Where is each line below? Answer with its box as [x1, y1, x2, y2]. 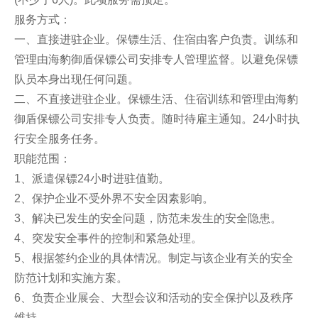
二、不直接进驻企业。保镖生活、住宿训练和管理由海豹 [14, 93, 298, 105]
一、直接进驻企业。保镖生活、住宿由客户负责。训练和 [14, 33, 298, 45]
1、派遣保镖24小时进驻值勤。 [14, 172, 170, 185]
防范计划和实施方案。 [14, 272, 128, 284]
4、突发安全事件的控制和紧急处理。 [14, 232, 202, 244]
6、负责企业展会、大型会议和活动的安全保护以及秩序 [14, 292, 293, 304]
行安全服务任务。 [14, 133, 105, 145]
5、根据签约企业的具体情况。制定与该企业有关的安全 [14, 252, 293, 264]
